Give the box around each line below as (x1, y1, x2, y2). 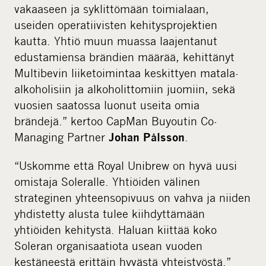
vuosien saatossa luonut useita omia (14, 97, 199, 112)
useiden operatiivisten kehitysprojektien (14, 17, 217, 31)
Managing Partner (14, 129, 109, 144)
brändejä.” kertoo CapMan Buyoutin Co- (14, 113, 217, 128)
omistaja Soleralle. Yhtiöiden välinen (14, 174, 200, 188)
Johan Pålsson (109, 130, 185, 144)
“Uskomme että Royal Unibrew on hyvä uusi (14, 158, 237, 172)
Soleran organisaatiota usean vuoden (14, 238, 202, 252)
